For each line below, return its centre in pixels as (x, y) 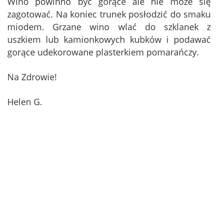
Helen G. (25, 101)
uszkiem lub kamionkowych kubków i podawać (109, 39)
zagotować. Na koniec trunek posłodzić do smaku (109, 14)
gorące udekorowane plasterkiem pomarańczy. (103, 52)
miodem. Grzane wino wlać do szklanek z (109, 27)
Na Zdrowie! (32, 77)
